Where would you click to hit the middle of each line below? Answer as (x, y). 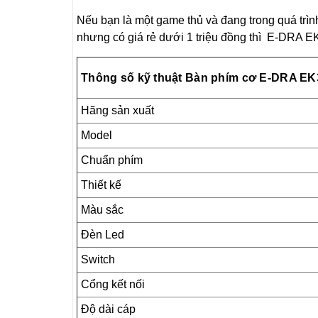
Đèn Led (103, 235)
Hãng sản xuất (117, 111)
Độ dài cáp (108, 309)
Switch (98, 260)
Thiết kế (101, 185)
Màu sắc (102, 210)
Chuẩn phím (112, 160)
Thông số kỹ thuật (133, 78)
